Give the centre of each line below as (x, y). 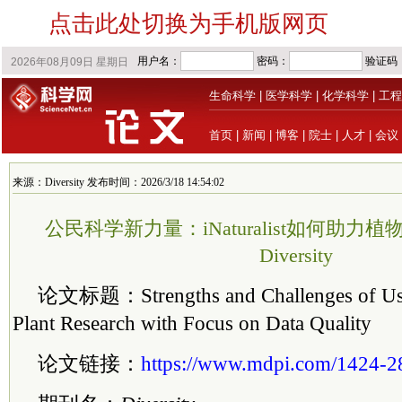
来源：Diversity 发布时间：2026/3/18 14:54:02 (118, 182)
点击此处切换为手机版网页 (188, 23)
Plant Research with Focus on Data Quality (192, 323)
